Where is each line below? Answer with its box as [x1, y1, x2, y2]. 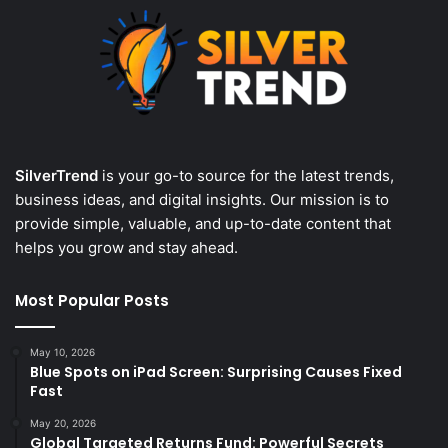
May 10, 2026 [30, 346, 95, 359]
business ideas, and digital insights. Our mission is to [15, 190, 389, 210]
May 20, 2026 [30, 417, 96, 430]
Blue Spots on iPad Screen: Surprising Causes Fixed [30, 362, 402, 383]
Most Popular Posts [15, 290, 169, 312]
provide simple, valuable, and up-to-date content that [15, 214, 391, 234]
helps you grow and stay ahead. [15, 238, 238, 258]
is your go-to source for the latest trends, [98, 166, 394, 186]
